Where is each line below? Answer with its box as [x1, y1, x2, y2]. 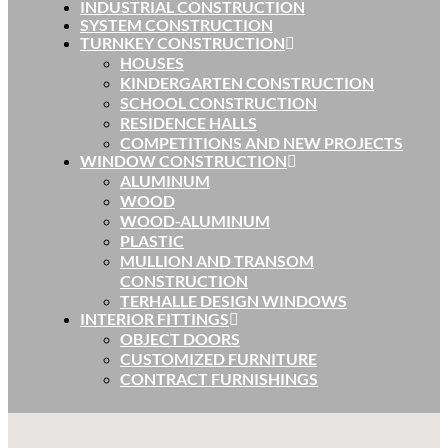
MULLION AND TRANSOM [120, 251, 314, 271]
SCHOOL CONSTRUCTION [120, 93, 317, 113]
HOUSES [120, 53, 184, 73]
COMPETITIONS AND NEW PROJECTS [120, 133, 403, 153]
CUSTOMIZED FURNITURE [120, 349, 317, 369]
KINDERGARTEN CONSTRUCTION [120, 73, 374, 93]
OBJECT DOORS [120, 329, 240, 349]
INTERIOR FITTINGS [80, 309, 229, 329]
